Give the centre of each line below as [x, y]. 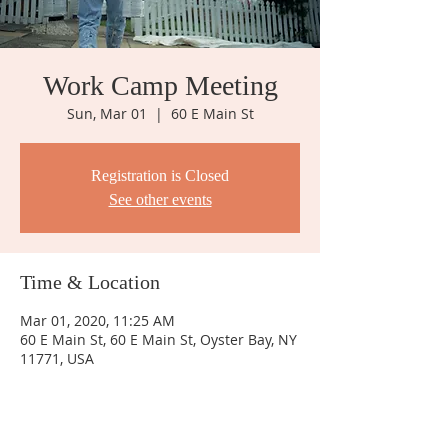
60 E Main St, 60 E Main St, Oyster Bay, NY [158, 339]
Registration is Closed [160, 175]
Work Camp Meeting [160, 85]
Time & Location [90, 282]
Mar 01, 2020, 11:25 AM [97, 320]
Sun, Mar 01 [106, 113]
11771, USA [57, 358]
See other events [160, 199]
